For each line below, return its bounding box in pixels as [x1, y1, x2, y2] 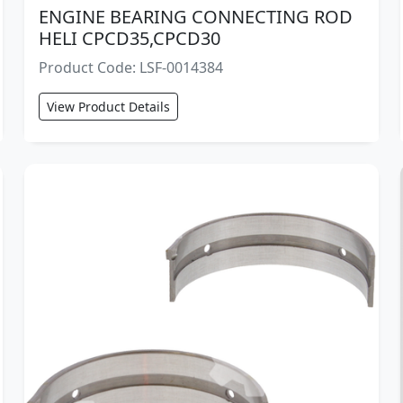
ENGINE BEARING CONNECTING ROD [38, 4, 353, 30]
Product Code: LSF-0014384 [38, 58, 223, 78]
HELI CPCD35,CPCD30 [38, 26, 220, 51]
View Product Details [46, 98, 170, 116]
